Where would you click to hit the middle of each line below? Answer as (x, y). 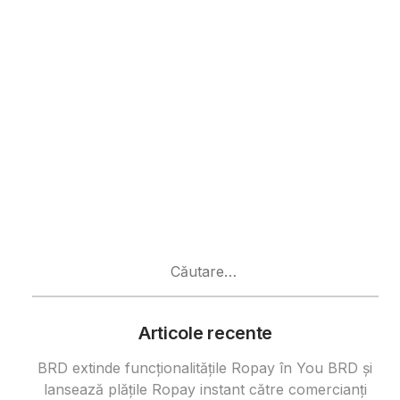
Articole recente (205, 333)
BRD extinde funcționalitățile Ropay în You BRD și (205, 367)
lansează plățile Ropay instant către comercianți (205, 389)
